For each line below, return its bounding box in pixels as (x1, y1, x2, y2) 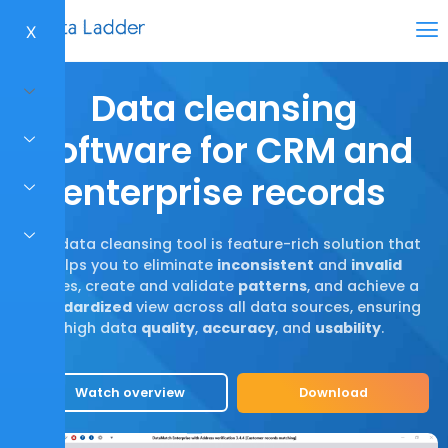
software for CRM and (35, 126, 413, 175)
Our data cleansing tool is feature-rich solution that (27, 234, 421, 254)
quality (141, 318, 195, 338)
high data (64, 318, 141, 338)
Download (298, 384, 368, 402)
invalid (350, 255, 402, 275)
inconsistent (216, 255, 314, 275)
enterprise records (62, 168, 386, 217)
